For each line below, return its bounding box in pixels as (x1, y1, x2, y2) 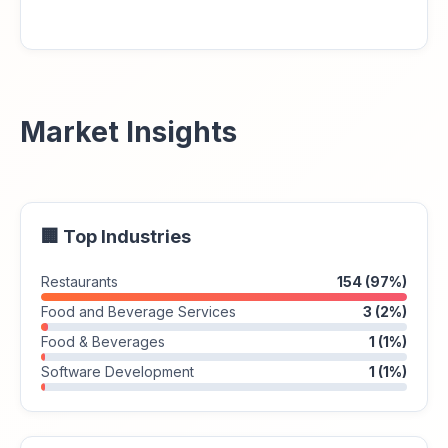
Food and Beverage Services (41, 303, 236, 320)
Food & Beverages (41, 333, 165, 350)
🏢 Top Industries (41, 226, 191, 247)
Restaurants (41, 273, 118, 290)
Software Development (41, 363, 194, 380)
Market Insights (20, 115, 237, 149)
